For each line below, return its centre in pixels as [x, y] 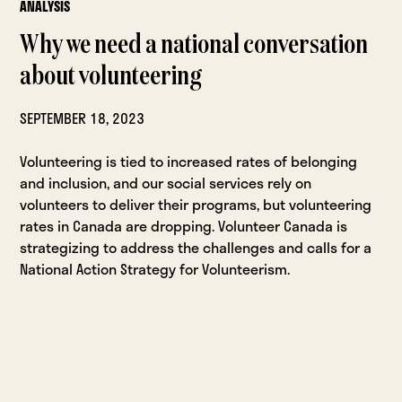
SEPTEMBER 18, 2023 [83, 118]
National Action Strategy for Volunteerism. [155, 269]
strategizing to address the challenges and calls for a [196, 248]
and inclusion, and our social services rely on [166, 183]
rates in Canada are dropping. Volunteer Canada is [184, 226]
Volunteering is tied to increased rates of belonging [189, 162]
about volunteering [111, 78]
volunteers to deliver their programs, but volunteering [196, 205]
